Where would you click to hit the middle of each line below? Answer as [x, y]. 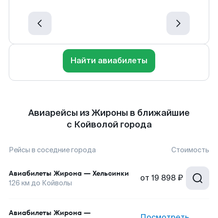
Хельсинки [111, 173]
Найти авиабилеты [109, 61]
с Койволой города [109, 125]
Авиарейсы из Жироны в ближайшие [109, 113]
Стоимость [190, 150]
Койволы [57, 183]
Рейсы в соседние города [52, 150]
